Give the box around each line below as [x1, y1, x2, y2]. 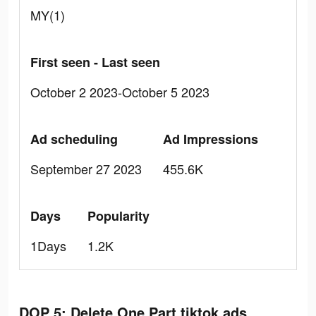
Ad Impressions [163, 130, 258, 148]
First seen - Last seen [30, 53, 160, 71]
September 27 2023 [30, 159, 142, 178]
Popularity [87, 207, 150, 225]
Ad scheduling [30, 130, 118, 148]
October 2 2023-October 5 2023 [30, 83, 209, 101]
